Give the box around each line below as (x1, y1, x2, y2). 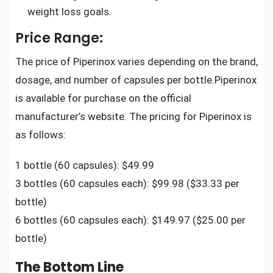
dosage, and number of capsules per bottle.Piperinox (15, 73, 257, 86)
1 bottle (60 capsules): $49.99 (15, 158, 154, 171)
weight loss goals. (27, 5, 112, 18)
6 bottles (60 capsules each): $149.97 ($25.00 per (15, 213, 246, 226)
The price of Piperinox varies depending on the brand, (15, 55, 258, 68)
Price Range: (15, 28, 103, 48)
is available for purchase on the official (15, 91, 191, 104)
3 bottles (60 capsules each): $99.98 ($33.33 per (15, 177, 239, 190)
